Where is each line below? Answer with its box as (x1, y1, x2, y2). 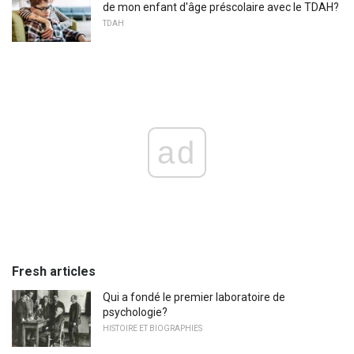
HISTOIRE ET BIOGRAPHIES (103, 324, 202, 333)
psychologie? (103, 306, 168, 319)
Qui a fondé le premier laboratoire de (103, 291, 285, 304)
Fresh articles (12, 264, 96, 280)
